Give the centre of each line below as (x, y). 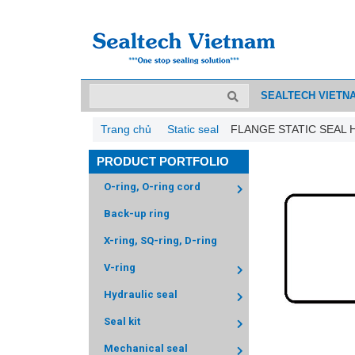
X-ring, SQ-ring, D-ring (160, 240)
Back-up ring (137, 214)
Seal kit (122, 321)
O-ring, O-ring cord (152, 187)
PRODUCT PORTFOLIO (163, 161)
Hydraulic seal (141, 294)
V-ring (120, 267)
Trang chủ (126, 129)
